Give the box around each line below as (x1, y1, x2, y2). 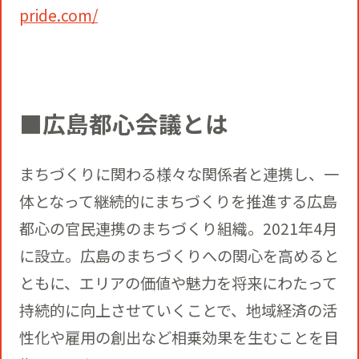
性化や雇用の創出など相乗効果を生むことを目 (18, 326, 339, 349)
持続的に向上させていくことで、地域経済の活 (18, 299, 337, 322)
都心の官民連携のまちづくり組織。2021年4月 (18, 217, 337, 240)
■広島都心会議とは (18, 107, 228, 140)
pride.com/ (18, 3, 98, 26)
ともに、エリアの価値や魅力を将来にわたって (18, 272, 337, 295)
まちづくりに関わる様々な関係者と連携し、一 (18, 163, 339, 186)
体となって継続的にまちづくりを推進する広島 (18, 190, 337, 213)
